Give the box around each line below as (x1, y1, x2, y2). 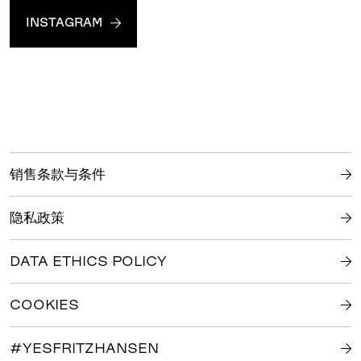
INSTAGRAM (25, 15, 102, 30)
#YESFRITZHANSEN (9, 340, 159, 357)
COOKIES (9, 297, 79, 313)
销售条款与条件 (9, 166, 106, 183)
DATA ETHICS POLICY (9, 253, 167, 270)
